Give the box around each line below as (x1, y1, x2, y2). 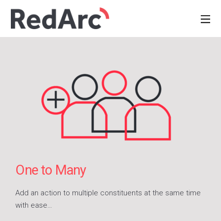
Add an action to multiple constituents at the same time (15, 188, 201, 197)
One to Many (15, 162, 86, 178)
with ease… (15, 200, 53, 210)
